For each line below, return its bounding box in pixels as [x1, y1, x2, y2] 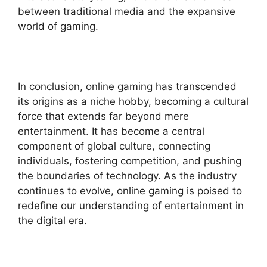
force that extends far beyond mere [18, 110, 189, 122]
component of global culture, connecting [18, 139, 210, 152]
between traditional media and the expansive [18, 5, 235, 17]
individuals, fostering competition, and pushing [18, 154, 241, 167]
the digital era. [18, 214, 87, 226]
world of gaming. [18, 20, 98, 32]
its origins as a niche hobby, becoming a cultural [18, 95, 249, 107]
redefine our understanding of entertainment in [18, 199, 244, 212]
